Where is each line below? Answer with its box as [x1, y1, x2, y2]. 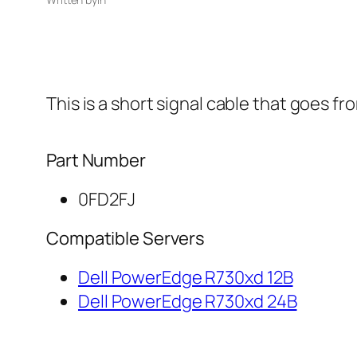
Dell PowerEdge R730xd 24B [78, 289, 297, 314]
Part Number [46, 148, 146, 173]
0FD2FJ [78, 187, 135, 212]
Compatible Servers [46, 226, 206, 251]
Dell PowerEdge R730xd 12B [78, 265, 293, 290]
